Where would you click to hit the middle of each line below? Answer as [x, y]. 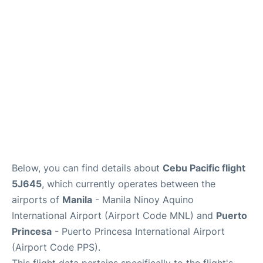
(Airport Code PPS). [56, 247]
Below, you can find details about [87, 168]
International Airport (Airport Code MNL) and [114, 216]
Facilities [26, 9]
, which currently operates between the [129, 184]
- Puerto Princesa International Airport [138, 232]
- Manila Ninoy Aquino [143, 200]
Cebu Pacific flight [204, 168]
